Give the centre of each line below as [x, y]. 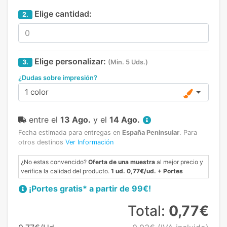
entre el [45, 120]
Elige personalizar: [69, 62]
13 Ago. [75, 120]
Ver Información [89, 142]
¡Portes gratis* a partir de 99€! [90, 189]
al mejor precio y [179, 162]
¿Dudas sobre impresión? [58, 78]
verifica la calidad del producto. [66, 171]
